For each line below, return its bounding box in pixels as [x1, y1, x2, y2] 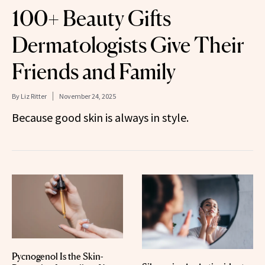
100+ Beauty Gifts [12, 5, 171, 32]
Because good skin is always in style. [12, 110, 189, 125]
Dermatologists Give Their [12, 32, 244, 59]
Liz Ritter [21, 92, 47, 101]
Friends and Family [12, 59, 176, 85]
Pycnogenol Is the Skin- [12, 250, 104, 262]
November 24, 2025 [59, 92, 116, 101]
